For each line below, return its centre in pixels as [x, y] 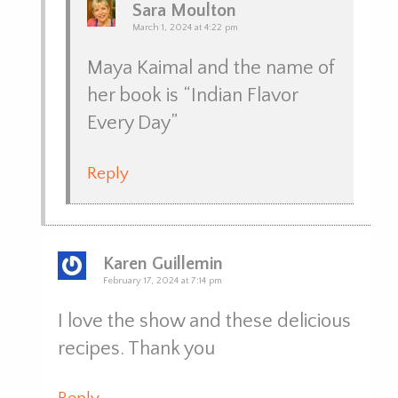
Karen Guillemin [163, 263]
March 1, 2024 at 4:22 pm [186, 28]
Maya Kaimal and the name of [211, 68]
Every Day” [133, 123]
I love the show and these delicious [204, 321]
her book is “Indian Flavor [193, 96]
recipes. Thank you [136, 348]
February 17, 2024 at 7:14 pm [162, 280]
